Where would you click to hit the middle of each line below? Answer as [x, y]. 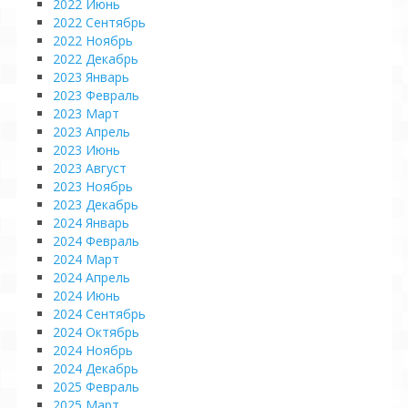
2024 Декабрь [96, 368]
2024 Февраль [96, 241]
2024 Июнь [87, 296]
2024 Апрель [92, 277]
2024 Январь [91, 223]
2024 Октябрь [96, 332]
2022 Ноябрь [93, 41]
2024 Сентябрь [99, 314]
